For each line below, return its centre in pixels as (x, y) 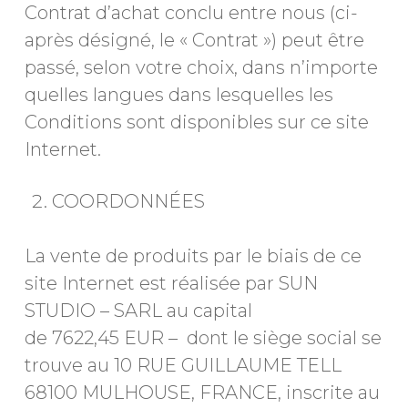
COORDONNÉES (128, 201)
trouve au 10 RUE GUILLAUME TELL (183, 365)
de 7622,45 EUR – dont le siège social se (203, 338)
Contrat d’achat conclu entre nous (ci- (191, 13)
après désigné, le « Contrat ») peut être (194, 40)
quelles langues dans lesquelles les (178, 95)
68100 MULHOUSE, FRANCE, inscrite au (202, 393)
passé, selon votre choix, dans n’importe (201, 67)
